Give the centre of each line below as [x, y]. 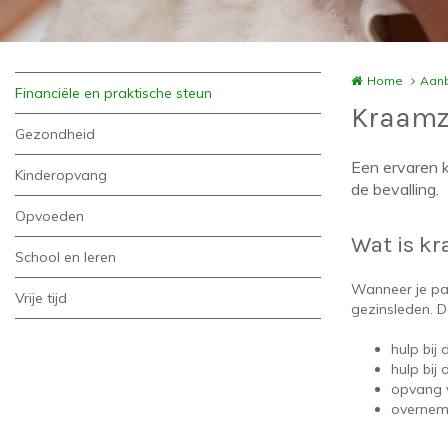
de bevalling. [395, 189]
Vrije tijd [41, 298]
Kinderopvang [61, 175]
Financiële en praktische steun [113, 93]
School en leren [65, 257]
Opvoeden [49, 216]
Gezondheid [55, 134]
